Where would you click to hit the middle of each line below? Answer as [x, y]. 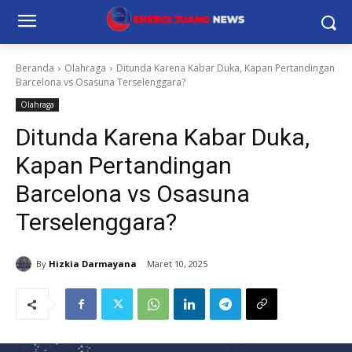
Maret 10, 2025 [177, 264]
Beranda [35, 68]
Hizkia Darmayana [93, 263]
